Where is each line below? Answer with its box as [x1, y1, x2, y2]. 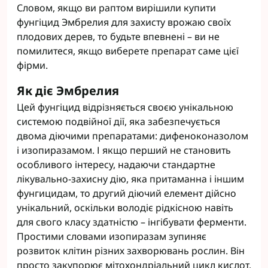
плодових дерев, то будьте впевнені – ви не [17, 30, 220, 43]
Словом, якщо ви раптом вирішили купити [17, 1, 216, 14]
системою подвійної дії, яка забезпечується [17, 115, 220, 128]
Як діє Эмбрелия [17, 83, 119, 99]
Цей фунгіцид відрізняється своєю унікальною [17, 100, 233, 114]
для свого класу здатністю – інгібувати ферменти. [17, 215, 246, 229]
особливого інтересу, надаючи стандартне [17, 158, 215, 171]
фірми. [17, 59, 48, 72]
